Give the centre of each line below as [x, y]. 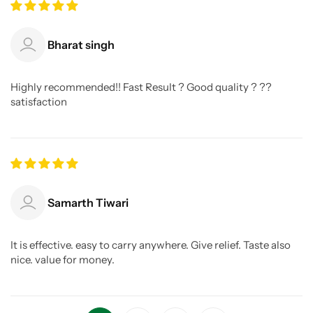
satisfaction [39, 102]
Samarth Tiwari [88, 203]
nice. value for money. [63, 260]
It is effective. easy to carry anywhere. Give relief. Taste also [151, 245]
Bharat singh [81, 45]
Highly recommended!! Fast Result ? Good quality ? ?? [141, 87]
